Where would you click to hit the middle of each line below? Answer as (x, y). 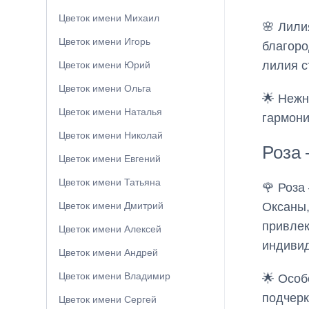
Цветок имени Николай (111, 136)
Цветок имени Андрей (108, 253)
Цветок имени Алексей (110, 229)
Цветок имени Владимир (114, 276)
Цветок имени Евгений (110, 159)
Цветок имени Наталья (110, 112)
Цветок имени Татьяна (110, 182)
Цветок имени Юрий (104, 65)
